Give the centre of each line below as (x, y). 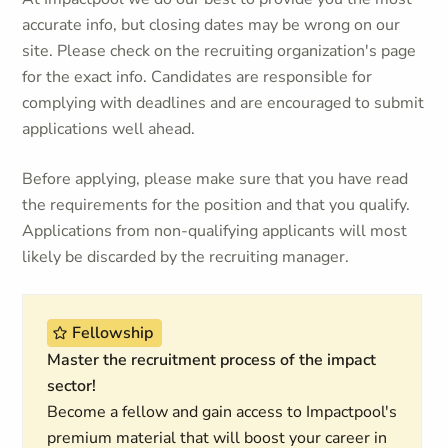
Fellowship (113, 333)
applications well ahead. (109, 129)
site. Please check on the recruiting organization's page (219, 51)
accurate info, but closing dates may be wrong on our (211, 25)
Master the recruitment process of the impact (212, 360)
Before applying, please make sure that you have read (215, 179)
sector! (72, 386)
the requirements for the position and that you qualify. (216, 205)
